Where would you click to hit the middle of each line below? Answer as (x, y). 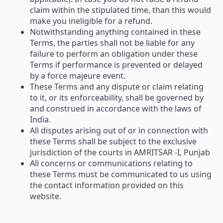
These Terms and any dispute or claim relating (117, 86)
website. (46, 196)
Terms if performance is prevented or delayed (116, 64)
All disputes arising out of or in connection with (119, 130)
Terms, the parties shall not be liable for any (112, 43)
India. (40, 119)
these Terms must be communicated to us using (121, 174)
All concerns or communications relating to (111, 163)
